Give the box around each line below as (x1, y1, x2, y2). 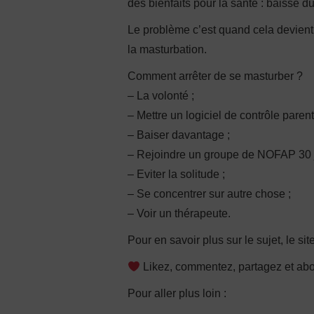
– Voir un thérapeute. (128, 207, 231, 219)
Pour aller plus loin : (128, 287, 226, 299)
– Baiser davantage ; (128, 129, 230, 141)
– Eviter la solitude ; (128, 168, 225, 180)
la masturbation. (128, 43, 207, 55)
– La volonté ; (128, 90, 194, 102)
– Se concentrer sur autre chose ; (128, 188, 291, 200)
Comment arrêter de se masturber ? (128, 70, 303, 82)
